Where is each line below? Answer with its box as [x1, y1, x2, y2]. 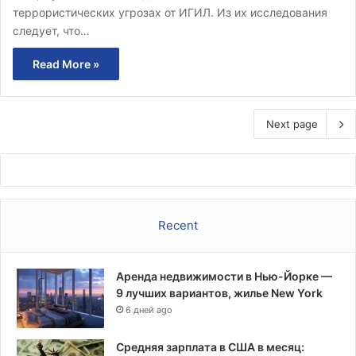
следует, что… [13, 23, 90, 37]
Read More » [33, 56, 99, 71]
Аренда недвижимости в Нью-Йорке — [116, 269, 332, 283]
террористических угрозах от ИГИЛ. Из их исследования [13, 5, 327, 19]
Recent [158, 217, 198, 233]
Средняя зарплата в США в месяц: [116, 339, 304, 354]
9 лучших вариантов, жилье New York [116, 285, 323, 300]
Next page [266, 117, 318, 130]
